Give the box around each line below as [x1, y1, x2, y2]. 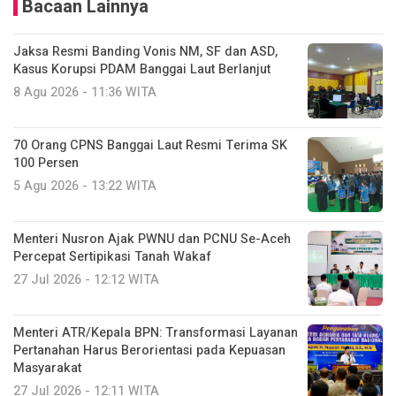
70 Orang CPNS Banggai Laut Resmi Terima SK [13, 136, 287, 156]
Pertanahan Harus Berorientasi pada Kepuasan [13, 341, 286, 361]
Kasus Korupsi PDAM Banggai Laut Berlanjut [13, 60, 270, 80]
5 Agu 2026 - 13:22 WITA [13, 177, 156, 196]
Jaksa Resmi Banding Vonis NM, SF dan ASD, [13, 42, 278, 62]
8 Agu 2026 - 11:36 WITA [13, 83, 156, 103]
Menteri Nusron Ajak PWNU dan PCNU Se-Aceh [13, 230, 291, 249]
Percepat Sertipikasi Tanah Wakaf [13, 247, 211, 267]
